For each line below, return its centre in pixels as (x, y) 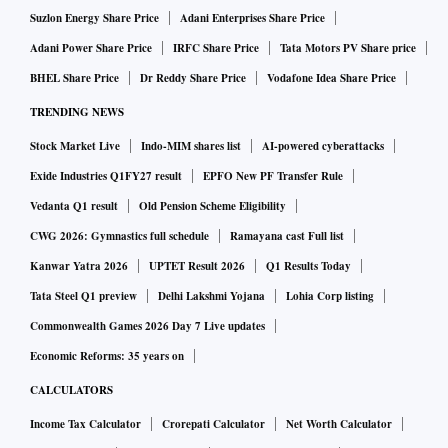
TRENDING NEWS (77, 112)
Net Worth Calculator (339, 424)
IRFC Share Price (216, 48)
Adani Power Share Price (91, 48)
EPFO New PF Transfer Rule (273, 176)
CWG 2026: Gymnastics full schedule (119, 236)
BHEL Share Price (74, 78)
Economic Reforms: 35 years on (107, 356)
